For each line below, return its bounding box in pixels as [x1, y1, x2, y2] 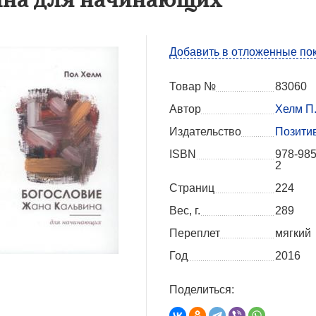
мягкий [275, 227, 311, 240]
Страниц [169, 182, 214, 195]
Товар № [169, 80, 216, 93]
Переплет [169, 227, 220, 240]
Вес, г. [169, 205, 200, 217]
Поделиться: [169, 284, 234, 296]
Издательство [169, 126, 241, 138]
